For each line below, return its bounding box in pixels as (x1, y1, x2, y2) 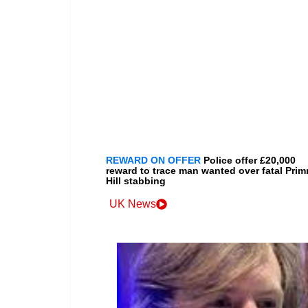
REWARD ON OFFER (106, 155, 201, 166)
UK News (109, 198, 156, 210)
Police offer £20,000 (203, 155, 296, 166)
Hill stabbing (106, 175, 166, 187)
